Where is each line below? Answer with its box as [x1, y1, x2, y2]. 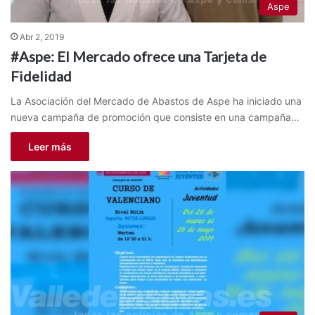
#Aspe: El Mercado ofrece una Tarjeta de [11, 48, 266, 65]
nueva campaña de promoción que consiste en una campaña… [11, 111, 300, 124]
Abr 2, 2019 [20, 32, 64, 43]
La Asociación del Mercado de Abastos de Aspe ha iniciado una [11, 95, 302, 108]
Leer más [28, 141, 72, 153]
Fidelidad [11, 67, 72, 85]
